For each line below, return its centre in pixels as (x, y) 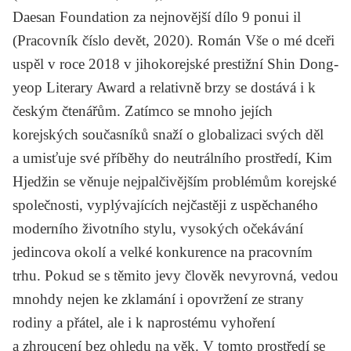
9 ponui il (271, 16)
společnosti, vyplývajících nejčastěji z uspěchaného (165, 204)
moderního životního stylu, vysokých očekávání (158, 228)
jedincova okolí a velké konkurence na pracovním (163, 251)
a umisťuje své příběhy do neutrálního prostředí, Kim (172, 157)
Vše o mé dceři (290, 40)
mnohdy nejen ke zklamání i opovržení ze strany (158, 299)
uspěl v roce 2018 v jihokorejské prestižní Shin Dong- (175, 63)
